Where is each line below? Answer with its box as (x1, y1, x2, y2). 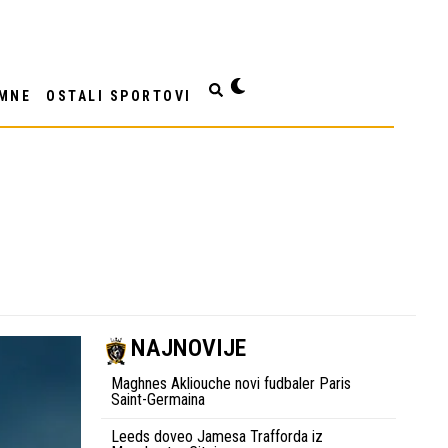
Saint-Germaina (111, 390, 205, 410)
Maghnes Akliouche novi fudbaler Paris (111, 374, 351, 394)
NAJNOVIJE (131, 334, 246, 363)
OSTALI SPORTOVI (46, 88, 192, 105)
